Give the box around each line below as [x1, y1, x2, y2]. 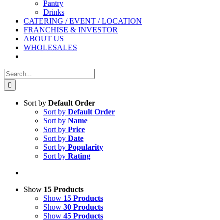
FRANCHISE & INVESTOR [24, 26, 118, 34]
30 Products [63, 203, 103, 211]
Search [3, 68, 25, 77]
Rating [68, 152, 90, 160]
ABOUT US [24, 34, 64, 43]
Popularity [68, 143, 103, 151]
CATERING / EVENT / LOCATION [24, 17, 142, 25]
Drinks [43, 8, 64, 16]
